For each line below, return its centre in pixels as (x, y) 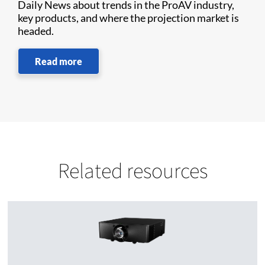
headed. (38, 31)
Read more (59, 61)
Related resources (132, 170)
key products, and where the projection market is (128, 18)
